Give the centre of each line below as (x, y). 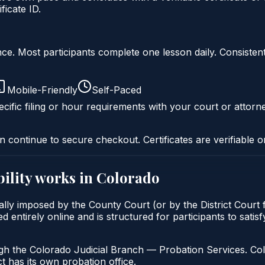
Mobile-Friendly (42, 90)
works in (64, 177)
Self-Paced (117, 90)
